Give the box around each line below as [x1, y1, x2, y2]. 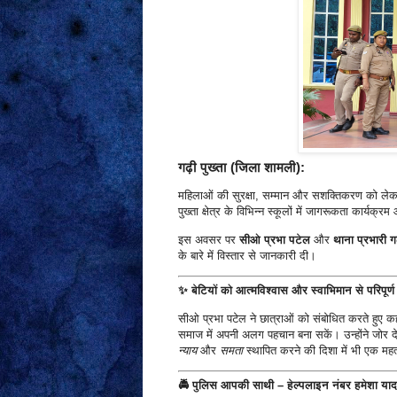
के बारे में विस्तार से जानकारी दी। [177, 248, 316, 262]
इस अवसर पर [177, 232, 239, 246]
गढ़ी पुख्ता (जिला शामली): [177, 160, 305, 175]
